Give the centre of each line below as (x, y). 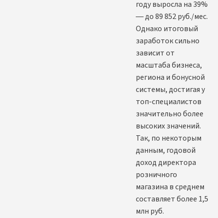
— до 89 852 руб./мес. (172, 17)
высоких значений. (168, 126)
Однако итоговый (167, 29)
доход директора (166, 163)
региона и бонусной (170, 78)
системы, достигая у (170, 90)
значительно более (170, 114)
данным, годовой (166, 151)
